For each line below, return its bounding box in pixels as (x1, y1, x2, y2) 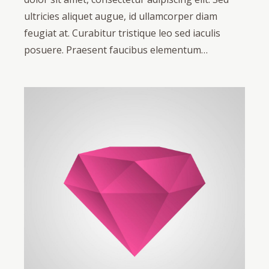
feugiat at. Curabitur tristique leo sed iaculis (24, 26, 220, 40)
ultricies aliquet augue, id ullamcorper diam (24, 10, 217, 23)
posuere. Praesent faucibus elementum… (24, 43, 208, 57)
